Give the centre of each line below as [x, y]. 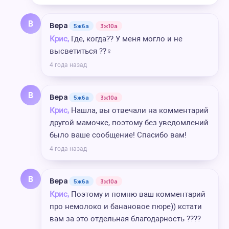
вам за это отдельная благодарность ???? [125, 219]
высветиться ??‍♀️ [81, 51]
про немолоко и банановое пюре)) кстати [126, 207]
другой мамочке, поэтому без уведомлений [129, 123]
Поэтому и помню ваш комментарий [137, 194]
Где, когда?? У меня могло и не [126, 39]
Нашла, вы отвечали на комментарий [139, 110]
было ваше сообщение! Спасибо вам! [118, 135]
